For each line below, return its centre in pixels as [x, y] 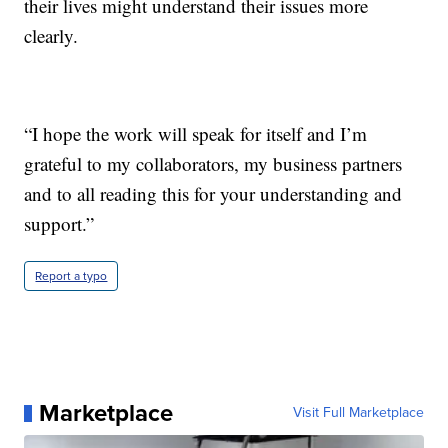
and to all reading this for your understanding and [213, 194]
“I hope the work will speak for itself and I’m [196, 134]
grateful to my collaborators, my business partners [213, 164]
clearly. [51, 36]
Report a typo [71, 276]
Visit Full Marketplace [358, 413]
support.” [59, 224]
